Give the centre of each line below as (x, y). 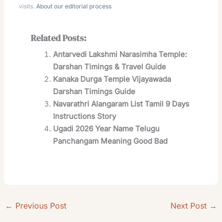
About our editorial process (74, 6)
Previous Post (40, 205)
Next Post (190, 205)
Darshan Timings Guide (94, 91)
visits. (28, 6)
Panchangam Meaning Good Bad (111, 141)
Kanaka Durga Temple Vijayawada (112, 79)
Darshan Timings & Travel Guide (110, 66)
